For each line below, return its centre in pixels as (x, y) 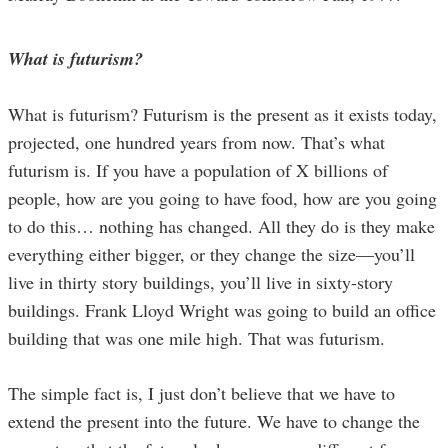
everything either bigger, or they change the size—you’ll (211, 254)
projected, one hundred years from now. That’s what (196, 142)
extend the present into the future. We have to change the (214, 421)
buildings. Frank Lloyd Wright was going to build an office (222, 310)
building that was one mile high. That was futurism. (196, 338)
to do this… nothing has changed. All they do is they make (221, 226)
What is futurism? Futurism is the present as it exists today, (222, 114)
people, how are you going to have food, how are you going (222, 198)
